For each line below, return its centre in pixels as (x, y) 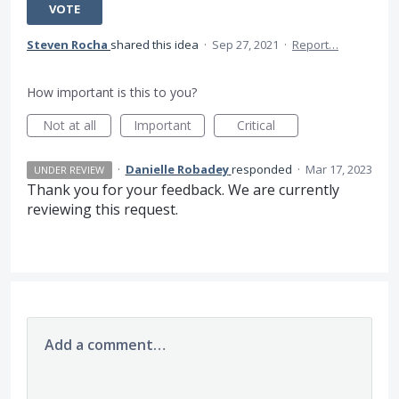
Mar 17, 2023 (338, 170)
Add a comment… (105, 345)
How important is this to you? (112, 93)
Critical (256, 126)
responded (263, 170)
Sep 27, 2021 (245, 45)
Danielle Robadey (177, 170)
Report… (315, 45)
